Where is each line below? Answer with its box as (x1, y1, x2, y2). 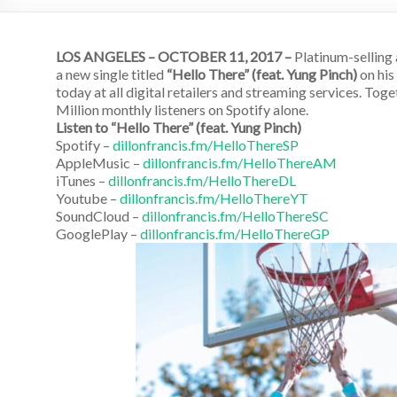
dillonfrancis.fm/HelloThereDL (108, 171, 296, 189)
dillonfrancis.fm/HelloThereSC (142, 206, 329, 224)
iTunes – (56, 171, 108, 189)
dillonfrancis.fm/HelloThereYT (120, 189, 308, 206)
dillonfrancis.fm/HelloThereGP (140, 224, 330, 242)
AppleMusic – (56, 153, 143, 171)
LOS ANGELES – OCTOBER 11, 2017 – (56, 47, 294, 65)
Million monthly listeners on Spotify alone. (56, 100, 311, 118)
